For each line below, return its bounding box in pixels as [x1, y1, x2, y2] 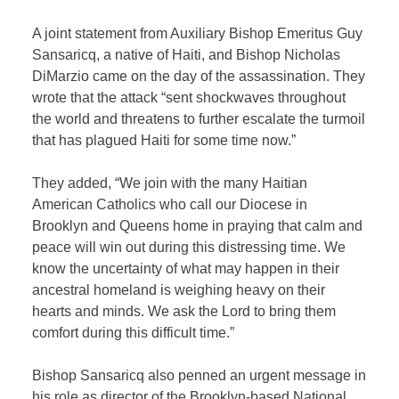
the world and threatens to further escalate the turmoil [32, 111, 366, 127]
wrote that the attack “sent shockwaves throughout [32, 90, 346, 106]
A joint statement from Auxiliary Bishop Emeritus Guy [32, 26, 363, 42]
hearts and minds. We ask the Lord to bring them [32, 304, 337, 320]
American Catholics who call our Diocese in [32, 197, 308, 213]
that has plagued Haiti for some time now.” [32, 133, 297, 149]
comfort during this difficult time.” [32, 325, 235, 341]
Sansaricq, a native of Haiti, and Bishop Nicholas [32, 47, 341, 63]
